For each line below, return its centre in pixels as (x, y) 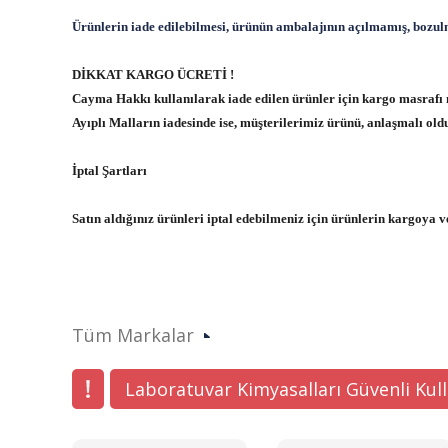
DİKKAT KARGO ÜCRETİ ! (154, 74)
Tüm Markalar (133, 335)
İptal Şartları (109, 170)
